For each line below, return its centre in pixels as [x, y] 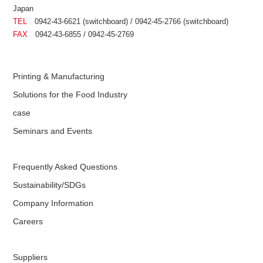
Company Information [53, 203]
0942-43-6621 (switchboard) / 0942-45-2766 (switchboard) [128, 21]
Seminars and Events [53, 131]
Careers [28, 221]
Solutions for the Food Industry [70, 94]
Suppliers [31, 257]
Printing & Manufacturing [59, 76]
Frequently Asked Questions [65, 166]
